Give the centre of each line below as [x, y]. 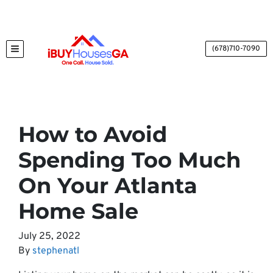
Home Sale [78, 211]
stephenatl [56, 251]
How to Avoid [93, 134]
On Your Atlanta [108, 186]
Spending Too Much [129, 160]
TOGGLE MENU [43, 52]
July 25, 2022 [49, 236]
